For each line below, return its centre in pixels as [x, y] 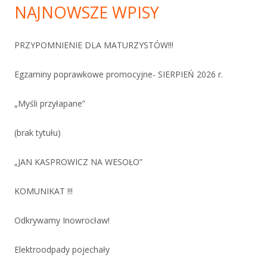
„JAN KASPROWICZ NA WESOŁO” [78, 162]
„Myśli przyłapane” [50, 104]
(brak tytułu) [38, 133]
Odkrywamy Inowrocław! [62, 221]
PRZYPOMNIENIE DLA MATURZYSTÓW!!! [94, 45]
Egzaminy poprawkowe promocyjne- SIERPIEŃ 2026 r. [119, 74]
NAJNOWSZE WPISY [87, 13]
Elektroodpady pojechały [62, 250]
